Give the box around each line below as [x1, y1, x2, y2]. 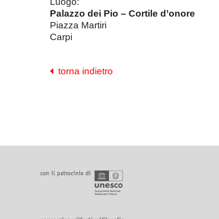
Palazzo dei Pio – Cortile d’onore [50, 8, 195, 19]
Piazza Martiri [50, 20, 107, 30]
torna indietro [53, 66, 113, 76]
